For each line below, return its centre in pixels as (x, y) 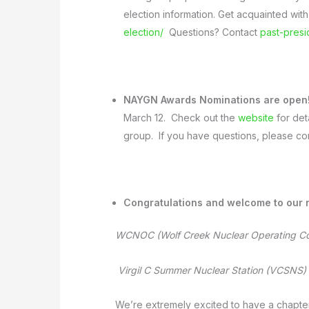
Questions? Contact (212, 32)
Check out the (205, 117)
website (256, 117)
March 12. (144, 117)
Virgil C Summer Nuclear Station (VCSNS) (211, 270)
